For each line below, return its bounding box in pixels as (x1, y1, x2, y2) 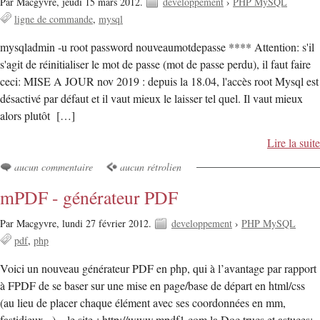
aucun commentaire (14, 159, 93, 174)
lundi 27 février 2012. (62, 216, 154, 230)
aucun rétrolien (120, 159, 182, 174)
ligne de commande (14, 11, 93, 26)
